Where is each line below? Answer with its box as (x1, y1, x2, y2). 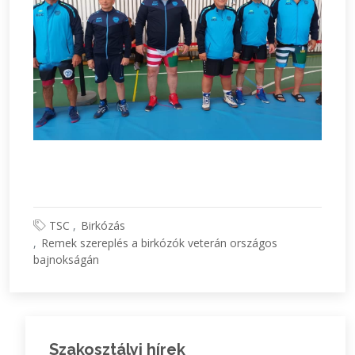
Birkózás (81, 218, 125, 234)
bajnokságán (33, 252, 99, 268)
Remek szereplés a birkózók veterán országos (41, 235, 277, 251)
